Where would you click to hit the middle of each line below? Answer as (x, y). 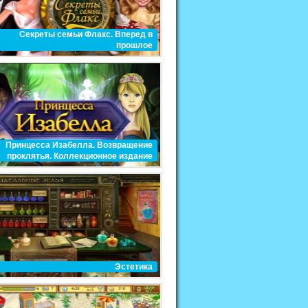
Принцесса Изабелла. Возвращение (79, 145)
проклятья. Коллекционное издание (80, 156)
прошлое (134, 45)
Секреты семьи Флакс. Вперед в (86, 34)
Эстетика (134, 267)
